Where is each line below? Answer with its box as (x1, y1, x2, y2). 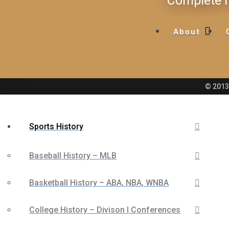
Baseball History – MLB (29, 151, 117, 161)
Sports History (29, 122, 83, 131)
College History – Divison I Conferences (29, 205, 180, 215)
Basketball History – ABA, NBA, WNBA (29, 178, 169, 188)
